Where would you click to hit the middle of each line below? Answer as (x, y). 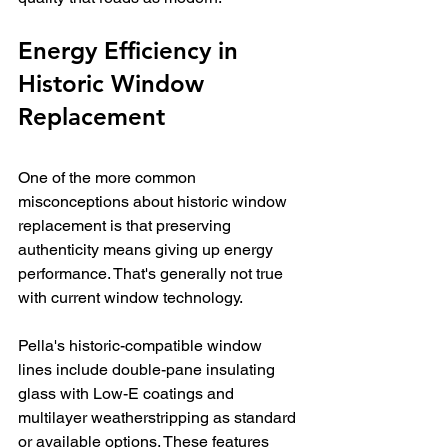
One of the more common (109, 177)
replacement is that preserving (126, 225)
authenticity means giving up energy (147, 249)
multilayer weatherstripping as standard (159, 417)
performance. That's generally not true (152, 273)
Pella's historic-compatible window (142, 345)
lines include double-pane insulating (148, 369)
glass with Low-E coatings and (128, 393)
